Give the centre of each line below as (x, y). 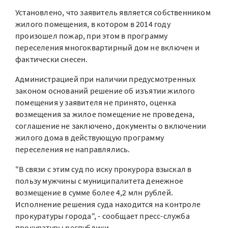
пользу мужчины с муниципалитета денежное (99, 181)
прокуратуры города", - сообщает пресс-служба (103, 216)
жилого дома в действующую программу (90, 137)
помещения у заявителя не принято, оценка (96, 102)
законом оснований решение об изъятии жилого (105, 91)
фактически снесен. (52, 59)
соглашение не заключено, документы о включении (111, 126)
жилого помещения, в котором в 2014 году (93, 24)
